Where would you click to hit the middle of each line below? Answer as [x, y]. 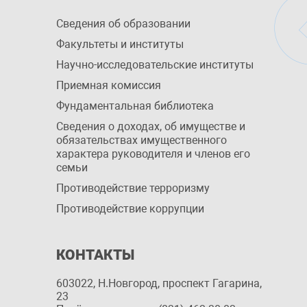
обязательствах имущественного [142, 140]
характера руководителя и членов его [153, 154]
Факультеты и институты [120, 44]
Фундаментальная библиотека [135, 106]
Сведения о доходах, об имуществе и [151, 126]
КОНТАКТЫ [95, 255]
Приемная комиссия [109, 85]
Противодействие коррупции [130, 209]
